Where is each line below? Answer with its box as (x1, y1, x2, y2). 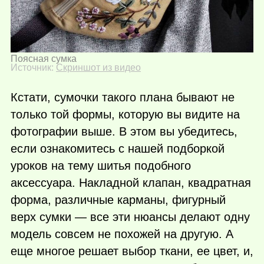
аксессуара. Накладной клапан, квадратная (11, 176, 251, 190)
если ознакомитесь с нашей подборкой (11, 142, 225, 156)
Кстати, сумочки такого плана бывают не (11, 91, 235, 104)
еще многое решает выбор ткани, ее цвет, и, (11, 245, 253, 258)
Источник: (11, 62, 56, 72)
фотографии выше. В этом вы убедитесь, (11, 125, 237, 138)
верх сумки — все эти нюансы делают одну (11, 210, 250, 224)
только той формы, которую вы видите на (11, 108, 240, 121)
